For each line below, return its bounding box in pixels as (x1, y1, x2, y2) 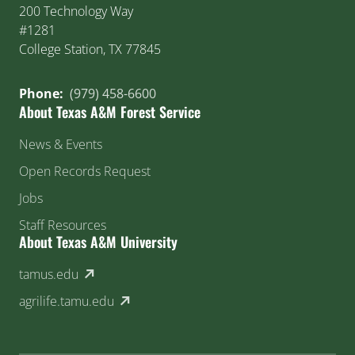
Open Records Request (19, 162, 151, 180)
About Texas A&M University (19, 231, 177, 252)
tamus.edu (19, 265, 78, 283)
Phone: (19, 84, 67, 102)
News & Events (19, 135, 102, 153)
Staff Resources (19, 216, 106, 234)
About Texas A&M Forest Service (19, 101, 200, 122)
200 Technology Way (19, 2, 133, 20)
